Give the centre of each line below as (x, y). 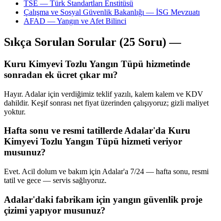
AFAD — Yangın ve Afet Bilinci (75, 21)
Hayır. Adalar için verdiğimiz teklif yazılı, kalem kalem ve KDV (104, 94)
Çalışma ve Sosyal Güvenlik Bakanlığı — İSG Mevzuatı (112, 12)
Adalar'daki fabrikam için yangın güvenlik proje (103, 199)
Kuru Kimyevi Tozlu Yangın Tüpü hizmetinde (97, 64)
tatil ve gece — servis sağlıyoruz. (55, 181)
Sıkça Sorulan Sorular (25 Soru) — (92, 42)
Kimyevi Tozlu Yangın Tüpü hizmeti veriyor (93, 142)
